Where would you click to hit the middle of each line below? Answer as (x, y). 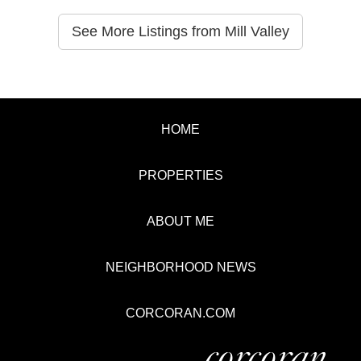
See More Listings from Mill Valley (180, 31)
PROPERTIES (180, 175)
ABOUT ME (180, 221)
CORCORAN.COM (180, 313)
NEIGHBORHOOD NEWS (180, 267)
